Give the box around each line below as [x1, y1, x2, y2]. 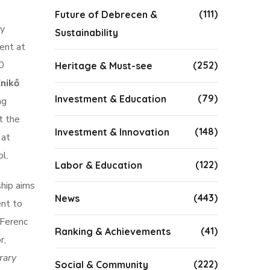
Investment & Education [55, 93, 166, 105]
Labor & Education [55, 159, 142, 171]
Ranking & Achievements [55, 225, 171, 237]
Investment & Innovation [55, 126, 169, 138]
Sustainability [55, 27, 118, 39]
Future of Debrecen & [55, 8, 157, 20]
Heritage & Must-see [55, 60, 152, 72]
